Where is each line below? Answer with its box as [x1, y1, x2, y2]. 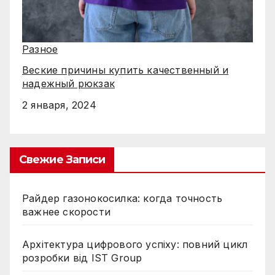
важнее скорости [22, 205, 110, 218]
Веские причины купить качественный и [22, 64, 229, 77]
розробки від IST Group [22, 251, 142, 264]
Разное [22, 42, 58, 55]
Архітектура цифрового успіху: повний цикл [22, 238, 248, 250]
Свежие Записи [19, 152, 106, 166]
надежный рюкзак [22, 77, 115, 90]
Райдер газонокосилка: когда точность [22, 192, 223, 204]
